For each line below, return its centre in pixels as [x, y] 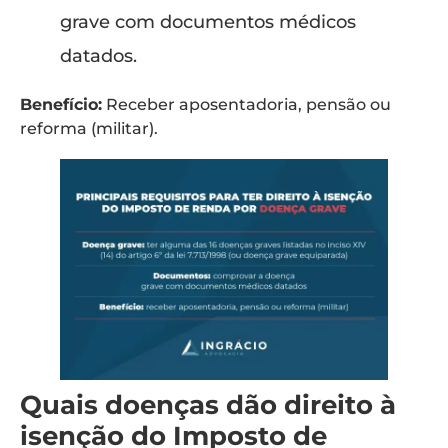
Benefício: [61, 105]
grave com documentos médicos [208, 22]
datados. [98, 56]
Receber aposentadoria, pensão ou [246, 105]
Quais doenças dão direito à [208, 404]
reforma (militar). [89, 129]
